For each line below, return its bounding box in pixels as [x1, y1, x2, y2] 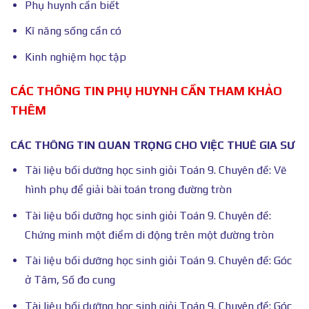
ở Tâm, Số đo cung [24, 273, 115, 287]
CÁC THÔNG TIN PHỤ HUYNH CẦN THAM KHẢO [10, 83, 282, 98]
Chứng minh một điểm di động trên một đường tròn [24, 228, 274, 241]
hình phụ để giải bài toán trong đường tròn [24, 183, 232, 197]
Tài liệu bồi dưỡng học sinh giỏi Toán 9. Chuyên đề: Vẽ [24, 163, 287, 177]
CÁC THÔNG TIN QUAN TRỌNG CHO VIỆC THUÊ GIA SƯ [10, 139, 295, 152]
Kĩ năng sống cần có [24, 24, 121, 38]
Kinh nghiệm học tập [24, 50, 126, 64]
